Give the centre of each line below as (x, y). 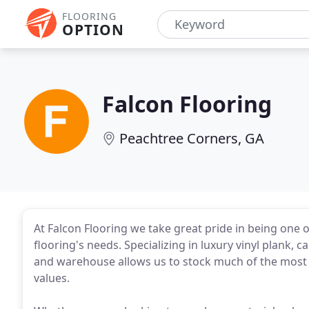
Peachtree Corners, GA (192, 138)
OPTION (93, 30)
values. (52, 278)
